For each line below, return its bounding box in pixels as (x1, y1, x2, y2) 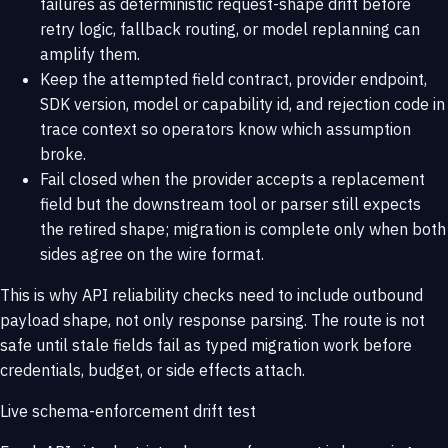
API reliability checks (82, 284, 234, 305)
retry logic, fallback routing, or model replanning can (40, 18, 420, 39)
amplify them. (40, 43, 140, 64)
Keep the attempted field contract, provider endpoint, (40, 68, 427, 89)
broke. (40, 143, 86, 164)
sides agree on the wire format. (40, 243, 264, 264)
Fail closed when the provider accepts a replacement (40, 168, 425, 189)
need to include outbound (234, 284, 423, 305)
